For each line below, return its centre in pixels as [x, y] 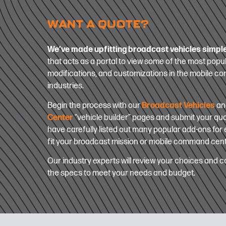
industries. [66, 86]
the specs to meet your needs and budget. [122, 173]
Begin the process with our [95, 105]
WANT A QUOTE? [98, 24]
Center [61, 118]
